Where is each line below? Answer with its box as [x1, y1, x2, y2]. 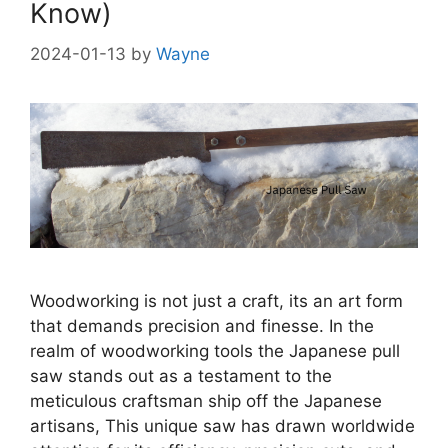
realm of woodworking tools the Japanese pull [30, 341, 400, 362]
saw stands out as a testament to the [30, 366, 332, 387]
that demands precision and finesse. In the [30, 316, 374, 337]
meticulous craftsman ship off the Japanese [30, 391, 382, 412]
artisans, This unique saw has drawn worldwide [30, 416, 415, 437]
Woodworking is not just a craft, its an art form [30, 291, 403, 312]
